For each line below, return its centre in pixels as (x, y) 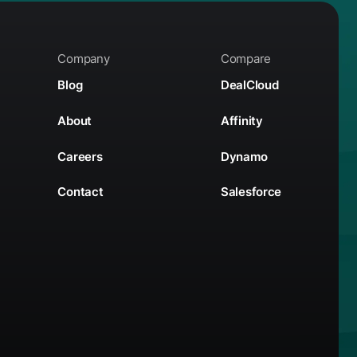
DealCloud (250, 85)
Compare (246, 58)
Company (84, 58)
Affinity (242, 120)
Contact (80, 192)
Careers (80, 156)
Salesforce (251, 192)
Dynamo (244, 156)
